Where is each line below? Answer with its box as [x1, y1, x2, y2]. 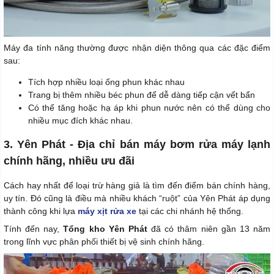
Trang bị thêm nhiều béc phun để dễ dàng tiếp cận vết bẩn [28, 90, 255, 100]
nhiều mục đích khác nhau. [28, 116, 133, 126]
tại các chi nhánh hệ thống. [136, 206, 243, 217]
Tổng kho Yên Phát [63, 224, 147, 234]
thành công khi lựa [4, 206, 78, 217]
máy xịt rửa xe [78, 206, 136, 217]
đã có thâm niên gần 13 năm [147, 224, 271, 234]
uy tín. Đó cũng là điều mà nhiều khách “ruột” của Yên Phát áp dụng [4, 193, 270, 204]
